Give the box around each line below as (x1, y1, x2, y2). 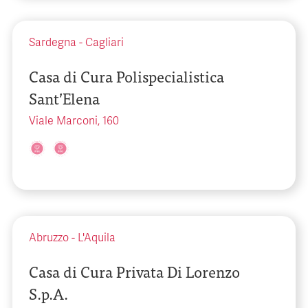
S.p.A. (29, 281, 68, 305)
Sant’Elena (29, 86, 100, 110)
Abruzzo (29, 231, 69, 245)
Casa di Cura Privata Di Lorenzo (29, 259, 240, 283)
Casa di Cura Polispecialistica (29, 64, 224, 88)
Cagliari (85, 36, 124, 49)
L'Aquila (78, 231, 115, 245)
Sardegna (29, 36, 76, 49)
